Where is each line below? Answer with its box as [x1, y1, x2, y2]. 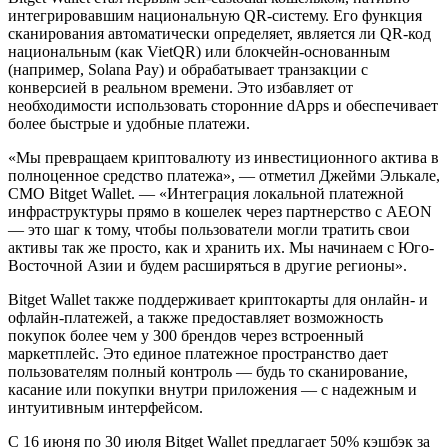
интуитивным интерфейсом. [8, 398, 203, 416]
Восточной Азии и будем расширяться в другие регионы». [8, 256, 407, 274]
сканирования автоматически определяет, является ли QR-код [8, 24, 431, 42]
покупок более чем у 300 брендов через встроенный [8, 326, 364, 344]
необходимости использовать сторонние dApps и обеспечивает [8, 96, 438, 114]
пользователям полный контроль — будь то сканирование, [8, 362, 408, 380]
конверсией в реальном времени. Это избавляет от [8, 78, 353, 96]
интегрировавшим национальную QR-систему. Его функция [8, 6, 422, 24]
